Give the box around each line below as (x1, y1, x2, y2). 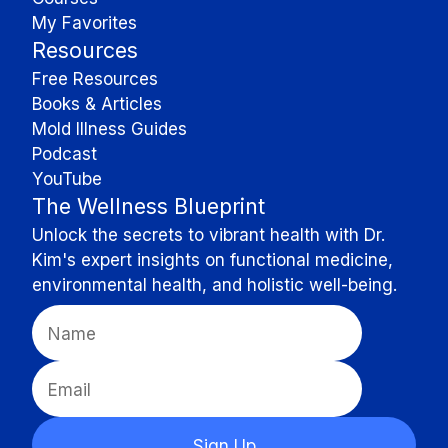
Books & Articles (32, 93, 162, 114)
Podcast (32, 143, 97, 164)
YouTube (32, 168, 102, 189)
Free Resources (32, 68, 158, 89)
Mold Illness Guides (32, 118, 187, 139)
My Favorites (32, 12, 137, 33)
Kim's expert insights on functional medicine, (32, 249, 393, 270)
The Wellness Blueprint (32, 193, 265, 219)
